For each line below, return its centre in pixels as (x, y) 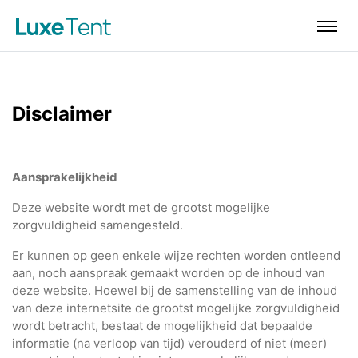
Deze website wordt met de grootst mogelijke (141, 208)
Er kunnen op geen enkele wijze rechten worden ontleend (176, 256)
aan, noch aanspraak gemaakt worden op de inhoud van (169, 273)
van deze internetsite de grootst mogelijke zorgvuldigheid (176, 308)
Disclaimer (62, 114)
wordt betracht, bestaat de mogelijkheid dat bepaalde (162, 326)
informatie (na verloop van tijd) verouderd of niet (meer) (169, 344)
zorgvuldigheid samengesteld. (99, 225)
